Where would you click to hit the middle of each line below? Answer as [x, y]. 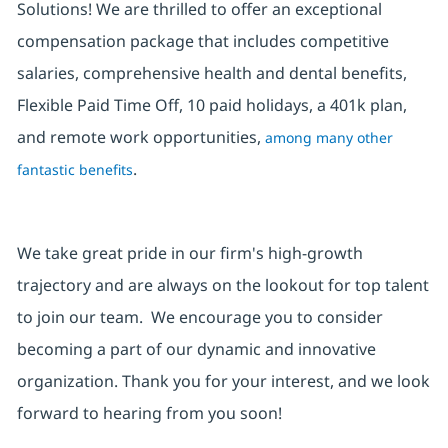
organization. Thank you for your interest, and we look [223, 381]
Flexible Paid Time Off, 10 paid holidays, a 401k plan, [211, 105]
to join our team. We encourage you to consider [199, 317]
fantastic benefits [74, 170]
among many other [328, 138]
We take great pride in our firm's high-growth [189, 253]
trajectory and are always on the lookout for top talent [222, 285]
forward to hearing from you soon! [149, 413]
